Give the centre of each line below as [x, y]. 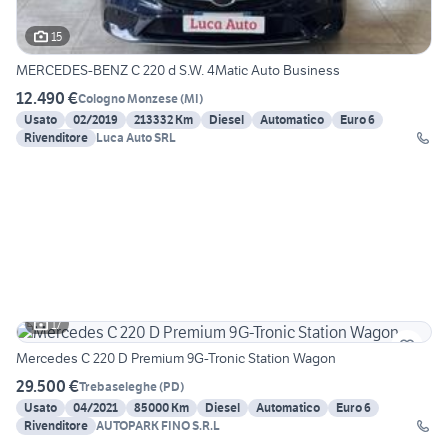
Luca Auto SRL [136, 138]
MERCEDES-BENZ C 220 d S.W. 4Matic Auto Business [178, 70]
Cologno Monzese [128, 98]
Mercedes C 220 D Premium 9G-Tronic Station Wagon [176, 358]
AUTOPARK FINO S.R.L [158, 426]
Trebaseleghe [118, 386]
